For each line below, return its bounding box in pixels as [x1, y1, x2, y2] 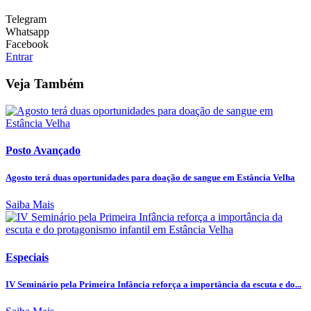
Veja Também [6, 76, 84, 92]
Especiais [6, 251, 49, 263]
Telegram [6, 13, 47, 26]
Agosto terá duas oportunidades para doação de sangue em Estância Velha [6, 172, 295, 183]
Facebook [6, 38, 49, 51]
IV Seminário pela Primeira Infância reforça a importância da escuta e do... [6, 278, 301, 289]
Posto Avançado [6, 144, 81, 157]
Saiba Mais [6, 199, 54, 211]
